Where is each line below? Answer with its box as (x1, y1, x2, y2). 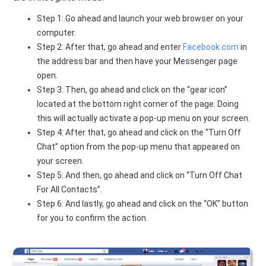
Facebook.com (183, 42, 239, 52)
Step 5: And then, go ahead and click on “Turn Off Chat (37, 170, 243, 180)
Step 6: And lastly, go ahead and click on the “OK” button (37, 198, 249, 208)
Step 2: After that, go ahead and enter (37, 42, 183, 52)
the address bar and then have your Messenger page (37, 56, 238, 66)
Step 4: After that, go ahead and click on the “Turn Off (37, 127, 242, 137)
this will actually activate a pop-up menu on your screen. (37, 113, 251, 123)
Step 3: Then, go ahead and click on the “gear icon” (37, 84, 228, 94)
